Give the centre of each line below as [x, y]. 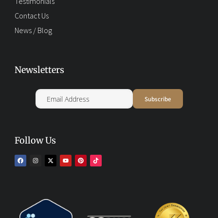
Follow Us [35, 141]
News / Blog [33, 30]
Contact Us [32, 16]
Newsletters [39, 70]
